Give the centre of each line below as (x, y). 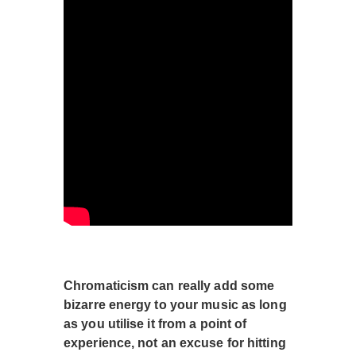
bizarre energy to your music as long (175, 305)
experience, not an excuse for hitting (175, 343)
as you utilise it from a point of (155, 324)
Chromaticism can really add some (169, 286)
